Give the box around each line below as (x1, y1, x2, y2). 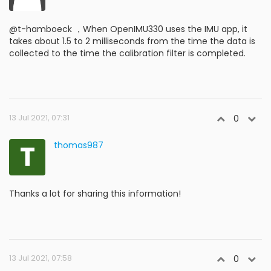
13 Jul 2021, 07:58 (9, 252, 72, 264)
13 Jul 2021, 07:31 (9, 112, 70, 123)
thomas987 (54, 139, 103, 151)
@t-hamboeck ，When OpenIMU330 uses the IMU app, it (9, 23, 247, 35)
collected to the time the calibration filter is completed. (9, 47, 246, 59)
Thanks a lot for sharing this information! (9, 188, 181, 200)
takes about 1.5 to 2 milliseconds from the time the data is (9, 35, 255, 47)
